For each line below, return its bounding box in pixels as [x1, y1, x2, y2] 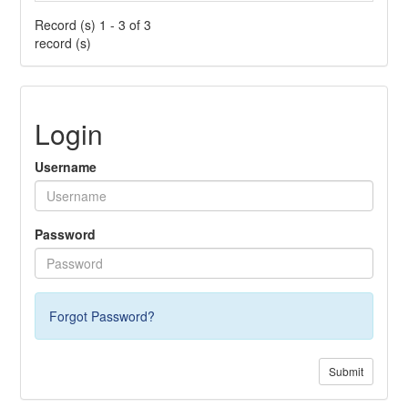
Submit [328, 362, 363, 379]
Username [35, 157, 97, 176]
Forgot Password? [49, 306, 156, 325]
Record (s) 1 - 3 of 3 [35, 15, 152, 34]
